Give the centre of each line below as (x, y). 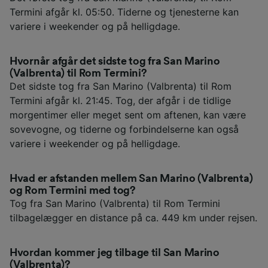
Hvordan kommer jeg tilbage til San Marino (115, 252)
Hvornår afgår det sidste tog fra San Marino (115, 61)
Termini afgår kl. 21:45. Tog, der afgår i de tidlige (120, 100)
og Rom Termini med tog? (73, 190)
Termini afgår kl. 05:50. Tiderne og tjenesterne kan (124, 12)
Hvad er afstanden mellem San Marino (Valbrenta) (131, 178)
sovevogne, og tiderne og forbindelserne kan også (124, 129)
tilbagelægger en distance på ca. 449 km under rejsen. (133, 217)
